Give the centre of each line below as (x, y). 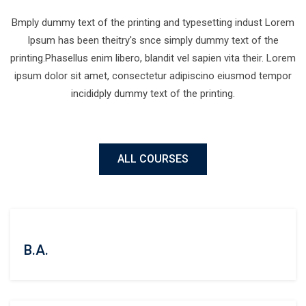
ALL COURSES (153, 159)
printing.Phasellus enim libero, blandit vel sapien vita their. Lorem (153, 58)
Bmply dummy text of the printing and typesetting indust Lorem (153, 23)
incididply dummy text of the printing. (153, 94)
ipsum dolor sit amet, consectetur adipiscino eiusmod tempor (153, 76)
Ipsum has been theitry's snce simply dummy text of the (153, 40)
